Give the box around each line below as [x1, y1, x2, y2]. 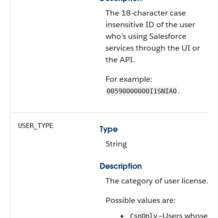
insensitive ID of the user [106, 19, 195, 30]
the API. [106, 54, 135, 65]
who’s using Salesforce [106, 31, 186, 41]
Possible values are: [106, 195, 176, 205]
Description [100, 161, 142, 171]
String [106, 139, 127, 149]
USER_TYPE [18, 122, 53, 129]
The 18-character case [106, 8, 186, 18]
